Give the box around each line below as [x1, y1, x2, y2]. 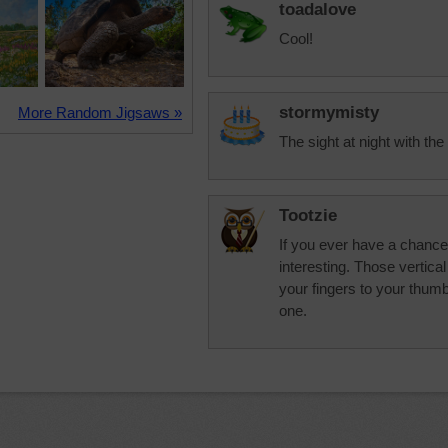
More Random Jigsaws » [18, 104, 182, 121]
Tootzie [279, 206, 337, 225]
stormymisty [279, 103, 379, 122]
